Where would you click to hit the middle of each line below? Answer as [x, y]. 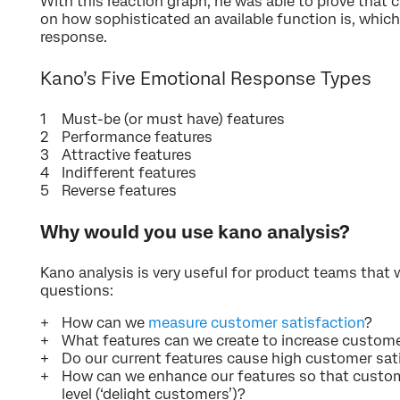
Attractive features [127, 155]
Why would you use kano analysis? [195, 233]
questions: [77, 291]
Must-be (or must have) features [173, 120]
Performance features [137, 137]
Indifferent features [129, 173]
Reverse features [119, 191]
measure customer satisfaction [256, 323]
